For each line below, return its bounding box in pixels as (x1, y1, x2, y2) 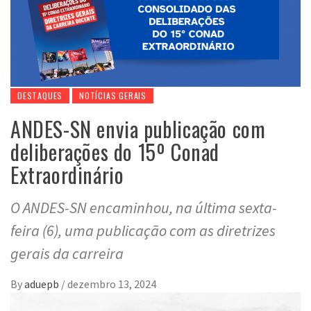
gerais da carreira (10, 243, 124, 263)
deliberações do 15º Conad (10, 135, 220, 167)
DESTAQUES (17, 89, 63, 101)
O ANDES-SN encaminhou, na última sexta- (10, 197, 277, 217)
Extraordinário (10, 158, 124, 190)
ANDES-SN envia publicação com (10, 112, 266, 144)
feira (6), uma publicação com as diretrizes (10, 220, 276, 240)
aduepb (24, 276, 61, 291)
